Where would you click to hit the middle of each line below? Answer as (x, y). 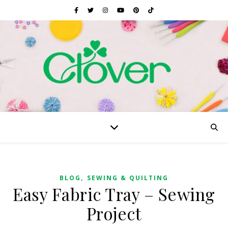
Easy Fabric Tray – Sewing (114, 194)
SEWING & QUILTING (128, 178)
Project (114, 213)
